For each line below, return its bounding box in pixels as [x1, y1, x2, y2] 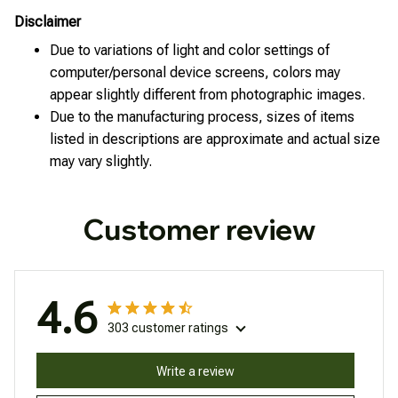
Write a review [156, 363, 235, 378]
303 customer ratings [107, 321, 228, 336]
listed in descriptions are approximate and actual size [50, 130, 380, 147]
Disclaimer [14, 13, 81, 31]
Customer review [83, 211, 315, 248]
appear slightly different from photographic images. [50, 85, 365, 103]
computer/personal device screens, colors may [50, 63, 340, 81]
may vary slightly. [50, 152, 152, 170]
